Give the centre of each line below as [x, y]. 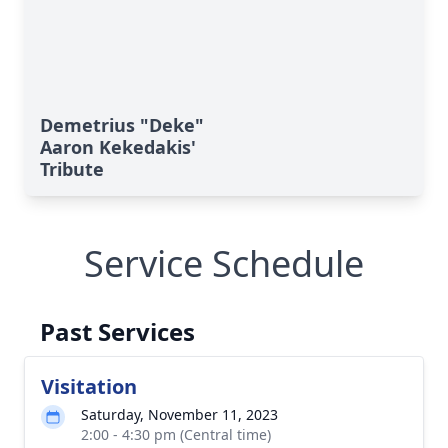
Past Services [117, 331]
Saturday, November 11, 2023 [179, 414]
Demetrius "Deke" [122, 125]
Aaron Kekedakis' [118, 147]
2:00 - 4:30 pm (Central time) [176, 434]
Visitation [89, 386]
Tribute [72, 169]
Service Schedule [224, 263]
